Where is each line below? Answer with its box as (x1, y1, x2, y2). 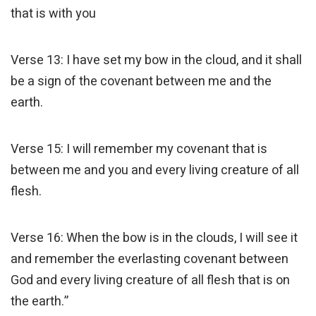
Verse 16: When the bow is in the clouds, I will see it (11, 229, 298, 248)
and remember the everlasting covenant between (11, 250, 288, 269)
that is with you (11, 4, 96, 24)
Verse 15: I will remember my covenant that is (11, 140, 267, 159)
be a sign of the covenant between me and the (11, 72, 272, 92)
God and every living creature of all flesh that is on (11, 271, 290, 291)
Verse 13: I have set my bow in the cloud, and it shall (11, 51, 302, 71)
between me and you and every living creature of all (11, 161, 299, 181)
